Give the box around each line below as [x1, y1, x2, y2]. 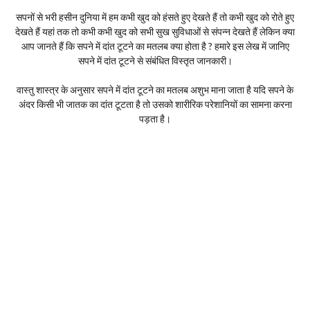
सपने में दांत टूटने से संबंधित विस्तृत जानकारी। [77, 55, 232, 66]
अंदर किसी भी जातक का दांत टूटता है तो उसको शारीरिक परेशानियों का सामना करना [18, 98, 292, 110]
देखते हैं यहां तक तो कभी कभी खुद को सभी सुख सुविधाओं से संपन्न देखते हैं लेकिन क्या [15, 26, 295, 37]
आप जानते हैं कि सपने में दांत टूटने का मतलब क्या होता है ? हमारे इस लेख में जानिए [21, 40, 289, 52]
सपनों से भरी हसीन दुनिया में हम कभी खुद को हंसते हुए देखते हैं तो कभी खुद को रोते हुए [16, 11, 294, 23]
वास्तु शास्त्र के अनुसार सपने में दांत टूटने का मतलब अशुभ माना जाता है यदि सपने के [17, 84, 293, 95]
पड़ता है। [139, 113, 171, 125]
